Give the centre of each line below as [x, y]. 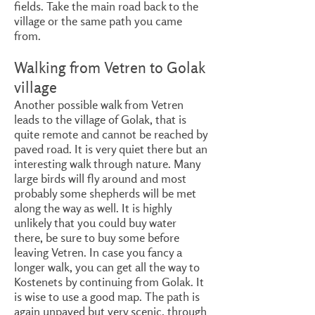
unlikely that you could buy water [95, 223]
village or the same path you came [98, 21]
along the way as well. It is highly [93, 208]
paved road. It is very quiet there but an [111, 149]
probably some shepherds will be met [105, 193]
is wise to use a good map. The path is [107, 296]
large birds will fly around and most [100, 178]
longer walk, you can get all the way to [107, 267]
